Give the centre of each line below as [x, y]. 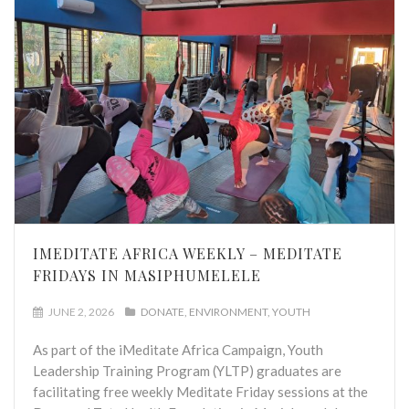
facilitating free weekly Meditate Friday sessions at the [200, 391]
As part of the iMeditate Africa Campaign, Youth [178, 349]
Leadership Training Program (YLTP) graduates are [187, 370]
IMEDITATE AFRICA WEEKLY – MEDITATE [188, 253]
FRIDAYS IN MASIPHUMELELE [147, 275]
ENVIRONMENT [228, 311]
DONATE [163, 311]
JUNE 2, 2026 [80, 311]
